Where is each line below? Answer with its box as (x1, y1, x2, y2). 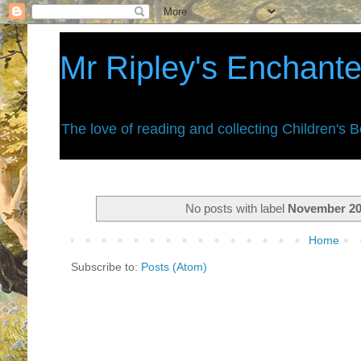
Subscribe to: (71, 260, 141, 274)
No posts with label (185, 201, 288, 215)
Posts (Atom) (141, 260, 207, 274)
